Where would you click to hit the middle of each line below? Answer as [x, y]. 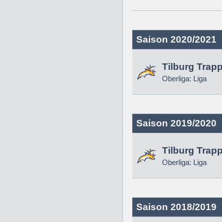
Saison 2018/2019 [176, 207]
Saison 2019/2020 [176, 123]
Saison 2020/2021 [176, 39]
